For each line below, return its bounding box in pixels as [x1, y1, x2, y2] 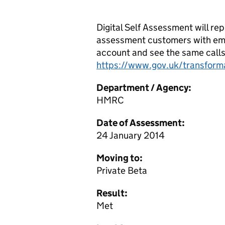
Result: [96, 187, 128, 199]
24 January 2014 [96, 130, 165, 141]
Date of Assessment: [96, 117, 185, 129]
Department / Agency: [96, 82, 191, 93]
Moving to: [96, 152, 143, 164]
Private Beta [96, 165, 147, 176]
